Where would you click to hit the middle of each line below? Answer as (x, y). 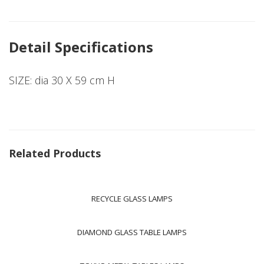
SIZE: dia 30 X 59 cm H (62, 80)
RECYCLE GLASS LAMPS (132, 199)
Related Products (55, 153)
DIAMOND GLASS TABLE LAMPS (132, 232)
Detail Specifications (81, 47)
